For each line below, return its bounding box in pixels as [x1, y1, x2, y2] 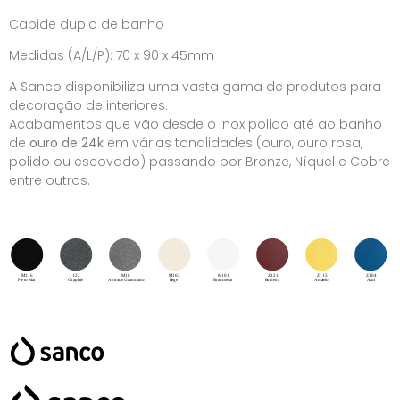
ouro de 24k [29, 134, 104, 153]
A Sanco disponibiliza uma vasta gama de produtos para [9, 78, 381, 96]
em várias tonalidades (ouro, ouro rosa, [104, 134, 362, 153]
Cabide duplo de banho [9, 14, 164, 33]
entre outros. [9, 171, 90, 190]
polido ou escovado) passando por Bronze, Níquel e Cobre [9, 153, 390, 171]
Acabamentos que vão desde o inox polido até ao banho [9, 115, 382, 134]
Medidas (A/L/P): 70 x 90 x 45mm [9, 46, 214, 65]
